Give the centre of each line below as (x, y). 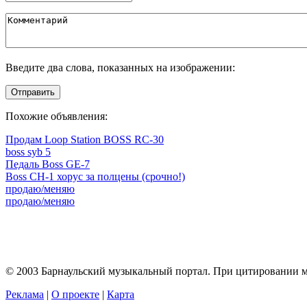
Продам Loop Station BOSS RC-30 (85, 139)
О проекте (75, 294)
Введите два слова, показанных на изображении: (120, 67)
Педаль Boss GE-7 (48, 164)
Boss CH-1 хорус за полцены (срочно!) (95, 176)
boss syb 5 (28, 151)
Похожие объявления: (57, 116)
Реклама (25, 294)
